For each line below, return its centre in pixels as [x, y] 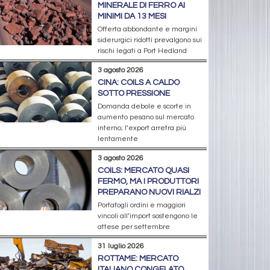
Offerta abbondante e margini [147, 29]
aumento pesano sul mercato [146, 117]
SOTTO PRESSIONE [133, 93]
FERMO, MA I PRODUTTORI [148, 181]
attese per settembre [133, 227]
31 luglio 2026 [121, 246]
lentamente [118, 139]
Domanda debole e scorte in [144, 106]
